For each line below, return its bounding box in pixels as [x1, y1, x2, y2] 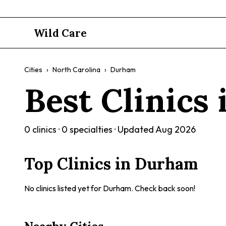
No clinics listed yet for [24, 183, 103, 193]
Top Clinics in [24, 153, 135, 174]
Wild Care [34, 26, 87, 40]
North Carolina [52, 65, 100, 74]
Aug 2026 [155, 124, 196, 135]
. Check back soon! [131, 183, 195, 193]
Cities [24, 65, 42, 74]
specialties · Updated [68, 124, 155, 135]
